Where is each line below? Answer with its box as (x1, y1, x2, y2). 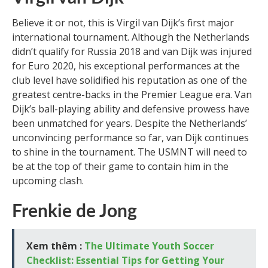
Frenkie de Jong (12, 202, 137, 221)
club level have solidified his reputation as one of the (12, 73, 247, 87)
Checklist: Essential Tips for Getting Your (26, 253, 224, 267)
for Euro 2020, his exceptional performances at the (12, 59, 240, 72)
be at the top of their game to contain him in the (12, 159, 229, 173)
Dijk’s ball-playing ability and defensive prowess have (12, 102, 249, 115)
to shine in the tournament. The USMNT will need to (12, 145, 247, 159)
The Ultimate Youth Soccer (84, 239, 214, 252)
